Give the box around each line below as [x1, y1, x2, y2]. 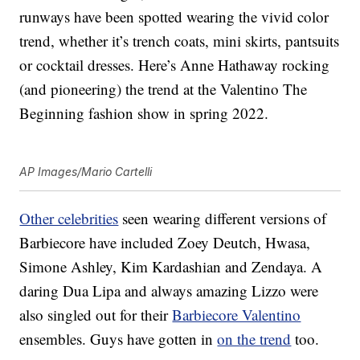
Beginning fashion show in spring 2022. [19, 103, 269, 124]
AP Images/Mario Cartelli [19, 165, 153, 179]
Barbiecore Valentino [172, 305, 301, 325]
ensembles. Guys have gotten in [19, 329, 218, 350]
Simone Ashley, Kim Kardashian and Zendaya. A [19, 256, 323, 277]
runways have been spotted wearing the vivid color [19, 6, 329, 27]
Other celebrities [19, 208, 119, 229]
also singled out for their [19, 305, 173, 325]
